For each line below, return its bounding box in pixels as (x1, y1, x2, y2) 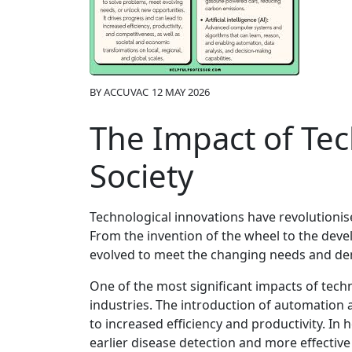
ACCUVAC (104, 84, 148, 99)
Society (90, 153, 193, 197)
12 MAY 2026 (152, 84, 210, 99)
